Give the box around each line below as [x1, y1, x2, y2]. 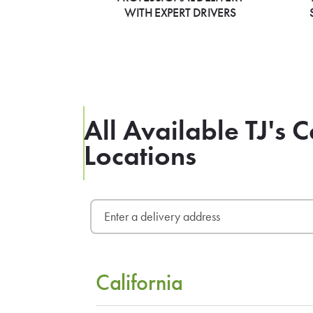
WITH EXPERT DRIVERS [124, 5, 236, 21]
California [95, 269, 183, 297]
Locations [84, 138, 196, 173]
